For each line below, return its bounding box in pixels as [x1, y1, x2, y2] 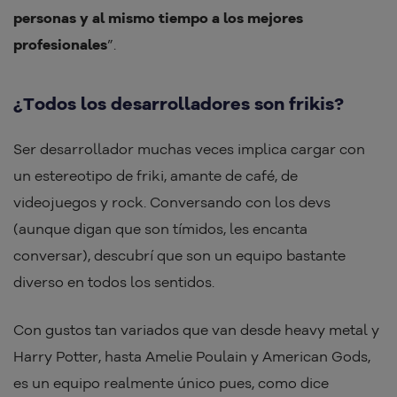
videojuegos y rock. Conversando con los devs [13, 193, 331, 212]
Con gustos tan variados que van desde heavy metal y [13, 321, 379, 339]
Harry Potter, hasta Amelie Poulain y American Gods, [13, 347, 370, 366]
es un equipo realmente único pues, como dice [13, 374, 329, 393]
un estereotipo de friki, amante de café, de [13, 167, 298, 185]
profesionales [13, 35, 107, 54]
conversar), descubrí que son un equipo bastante [13, 246, 346, 265]
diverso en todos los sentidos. [13, 273, 214, 292]
